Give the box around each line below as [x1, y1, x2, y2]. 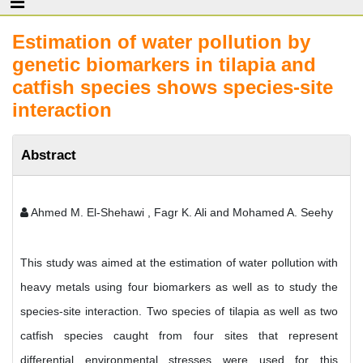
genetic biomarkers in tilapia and [12, 53, 316, 75]
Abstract [21, 147, 76, 163]
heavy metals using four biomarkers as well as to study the [20, 280, 338, 293]
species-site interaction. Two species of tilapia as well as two [20, 305, 338, 318]
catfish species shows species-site [12, 76, 333, 98]
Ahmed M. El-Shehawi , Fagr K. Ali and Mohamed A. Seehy [28, 206, 333, 219]
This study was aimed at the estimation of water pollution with [20, 256, 338, 269]
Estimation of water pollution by [12, 31, 310, 53]
